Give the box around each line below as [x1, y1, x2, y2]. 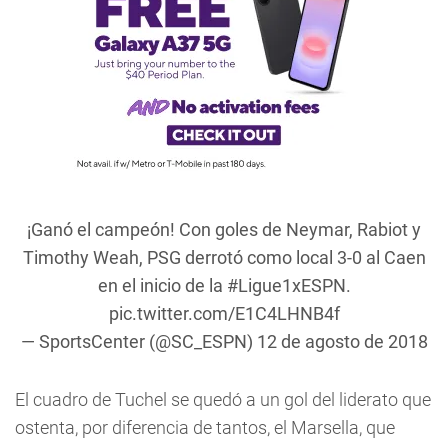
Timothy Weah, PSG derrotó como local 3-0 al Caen [22, 247, 426, 268]
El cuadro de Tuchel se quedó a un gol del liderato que [15, 389, 431, 410]
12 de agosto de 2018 [256, 331, 428, 352]
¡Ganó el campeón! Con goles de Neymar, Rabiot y [27, 219, 421, 240]
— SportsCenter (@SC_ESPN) [20, 331, 257, 352]
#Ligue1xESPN [226, 275, 346, 296]
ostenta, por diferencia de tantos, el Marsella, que [15, 417, 395, 438]
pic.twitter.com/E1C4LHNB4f [108, 303, 340, 324]
